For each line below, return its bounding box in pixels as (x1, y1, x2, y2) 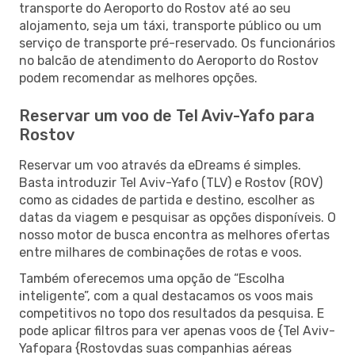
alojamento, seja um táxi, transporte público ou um (19, 17, 322, 33)
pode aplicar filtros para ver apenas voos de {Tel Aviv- (19, 323, 335, 338)
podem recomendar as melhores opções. (19, 70, 258, 86)
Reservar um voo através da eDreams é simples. (19, 157, 301, 173)
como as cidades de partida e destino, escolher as (19, 192, 315, 208)
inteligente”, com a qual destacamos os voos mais (19, 288, 313, 303)
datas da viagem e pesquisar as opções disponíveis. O (19, 209, 336, 225)
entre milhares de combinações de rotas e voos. (19, 244, 302, 260)
